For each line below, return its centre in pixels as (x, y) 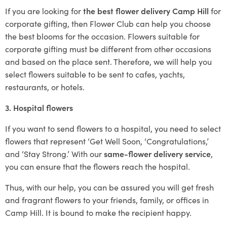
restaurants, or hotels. (45, 87)
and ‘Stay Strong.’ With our (54, 154)
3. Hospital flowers (39, 107)
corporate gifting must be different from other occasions (108, 49)
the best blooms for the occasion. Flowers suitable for (102, 36)
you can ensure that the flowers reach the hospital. (98, 166)
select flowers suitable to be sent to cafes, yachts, (95, 74)
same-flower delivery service (157, 154)
